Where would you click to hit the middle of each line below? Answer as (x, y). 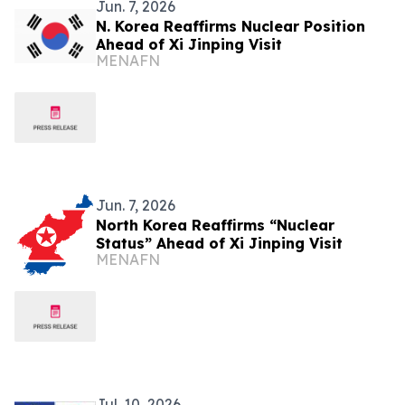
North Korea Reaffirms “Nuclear (215, 225)
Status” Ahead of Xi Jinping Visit (219, 243)
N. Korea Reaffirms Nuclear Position (231, 26)
